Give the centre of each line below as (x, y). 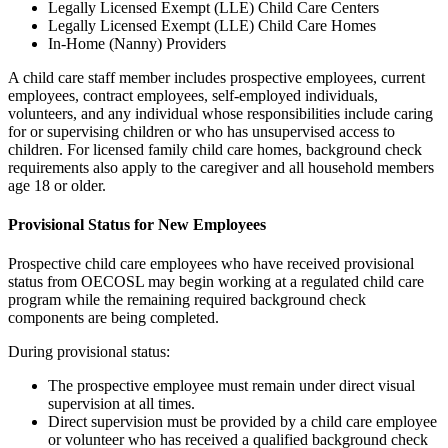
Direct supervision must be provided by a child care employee (242, 422)
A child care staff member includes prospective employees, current (216, 77)
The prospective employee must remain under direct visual (231, 386)
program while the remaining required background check (187, 300)
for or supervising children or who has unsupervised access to (201, 131)
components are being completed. (113, 318)
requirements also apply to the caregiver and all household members (221, 167)
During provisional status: (89, 352)
